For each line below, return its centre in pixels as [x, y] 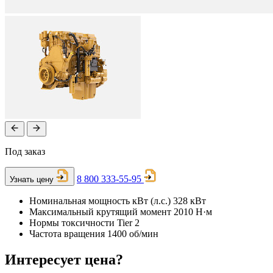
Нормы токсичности [72, 222]
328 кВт [190, 200]
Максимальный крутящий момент [100, 211]
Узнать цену [32, 179]
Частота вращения [67, 233]
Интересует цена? [64, 259]
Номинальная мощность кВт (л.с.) [100, 200]
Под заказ [25, 151]
